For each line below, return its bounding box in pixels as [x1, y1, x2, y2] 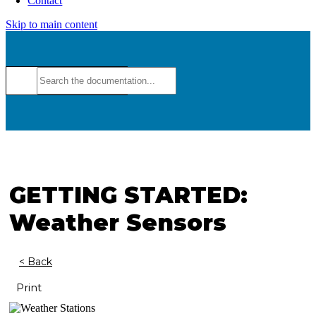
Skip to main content [6, 18, 97, 30]
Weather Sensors [9, 208, 226, 236]
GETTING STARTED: [9, 181, 248, 209]
